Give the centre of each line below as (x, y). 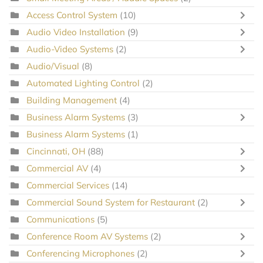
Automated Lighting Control (83, 83)
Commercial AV (57, 168)
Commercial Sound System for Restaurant (112, 202)
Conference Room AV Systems (87, 236)
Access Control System (72, 15)
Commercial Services (68, 185)
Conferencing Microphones (80, 253)
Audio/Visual (53, 66)
